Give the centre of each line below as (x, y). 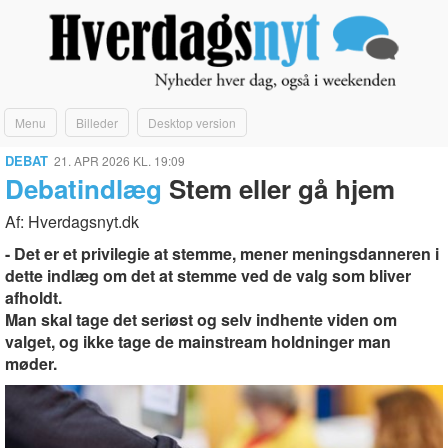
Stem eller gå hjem (278, 188)
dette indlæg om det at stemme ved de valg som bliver (208, 275)
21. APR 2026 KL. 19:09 (119, 160)
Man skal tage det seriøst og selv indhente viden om (201, 319)
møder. (31, 363)
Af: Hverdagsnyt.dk (72, 221)
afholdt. (33, 297)
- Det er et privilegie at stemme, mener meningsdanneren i (222, 253)
